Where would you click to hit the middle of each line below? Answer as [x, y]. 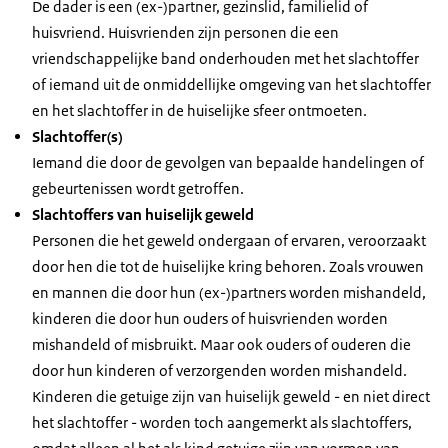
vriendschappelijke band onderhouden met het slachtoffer [225, 59]
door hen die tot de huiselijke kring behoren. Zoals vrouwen [228, 267]
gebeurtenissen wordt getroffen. [138, 189]
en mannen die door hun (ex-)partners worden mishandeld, [229, 293]
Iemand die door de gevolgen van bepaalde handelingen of [228, 163]
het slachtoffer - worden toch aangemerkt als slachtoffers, [222, 423]
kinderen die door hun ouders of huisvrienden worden [210, 319]
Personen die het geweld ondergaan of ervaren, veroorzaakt [229, 241]
